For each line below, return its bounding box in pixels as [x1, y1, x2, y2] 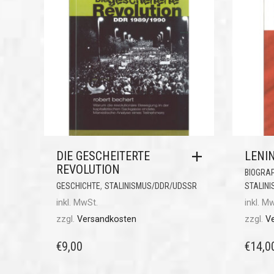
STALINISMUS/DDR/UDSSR [105, 181, 197, 191]
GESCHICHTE [56, 181, 100, 191]
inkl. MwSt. [56, 198, 98, 209]
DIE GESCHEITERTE [56, 149, 150, 164]
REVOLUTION [56, 162, 120, 177]
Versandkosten [77, 214, 136, 225]
